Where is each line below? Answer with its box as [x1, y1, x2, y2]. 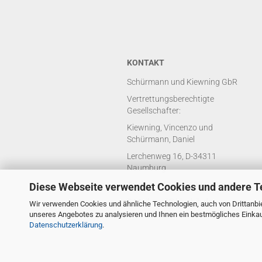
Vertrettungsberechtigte [127, 94, 214, 104]
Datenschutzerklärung [29, 220, 102, 229]
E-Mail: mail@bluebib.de [127, 197, 212, 206]
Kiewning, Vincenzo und [127, 123, 213, 132]
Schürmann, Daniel [127, 135, 195, 144]
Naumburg [127, 163, 166, 173]
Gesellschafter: [127, 106, 181, 115]
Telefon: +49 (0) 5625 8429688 [127, 180, 237, 189]
